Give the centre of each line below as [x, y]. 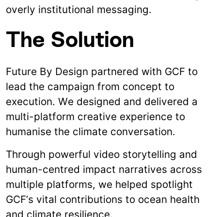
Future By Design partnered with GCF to [102, 71]
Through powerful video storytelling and [101, 154]
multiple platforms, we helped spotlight [99, 184]
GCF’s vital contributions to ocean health [103, 199]
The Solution [70, 39]
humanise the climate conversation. [91, 131]
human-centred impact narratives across [104, 169]
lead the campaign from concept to [90, 86]
